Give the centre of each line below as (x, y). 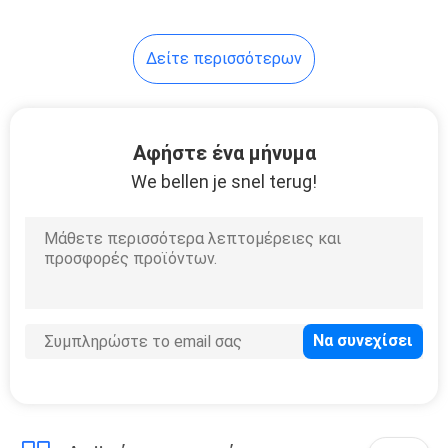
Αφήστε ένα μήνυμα (224, 152)
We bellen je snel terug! (224, 181)
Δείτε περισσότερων (224, 58)
